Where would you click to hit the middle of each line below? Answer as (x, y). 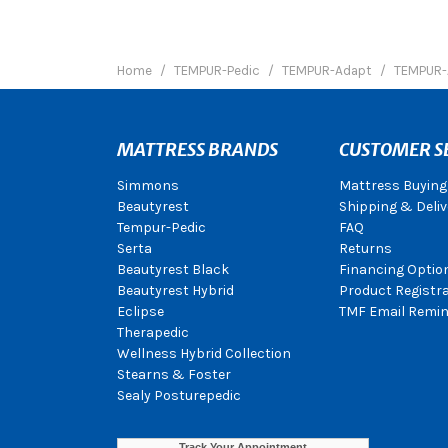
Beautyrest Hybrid (175, 290)
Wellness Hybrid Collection (204, 353)
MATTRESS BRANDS (197, 149)
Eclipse (140, 311)
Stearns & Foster (174, 374)
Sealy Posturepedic (179, 395)
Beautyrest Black (173, 269)
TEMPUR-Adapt (327, 70)
